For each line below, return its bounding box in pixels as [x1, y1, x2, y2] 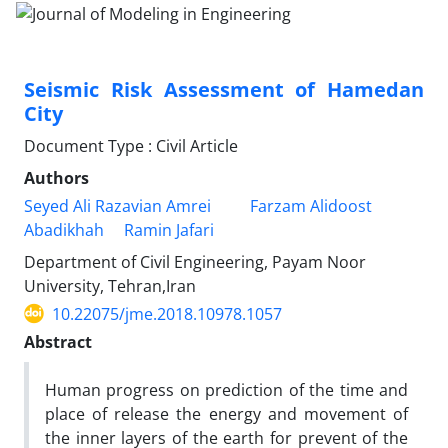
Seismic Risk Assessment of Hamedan [24, 75, 424, 103]
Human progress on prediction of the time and [45, 378, 408, 401]
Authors [24, 166, 89, 189]
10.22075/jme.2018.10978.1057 [52, 302, 282, 325]
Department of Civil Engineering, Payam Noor [24, 250, 366, 273]
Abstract [24, 330, 92, 353]
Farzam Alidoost [250, 194, 372, 217]
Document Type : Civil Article [24, 134, 238, 157]
